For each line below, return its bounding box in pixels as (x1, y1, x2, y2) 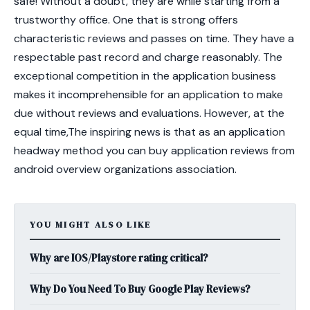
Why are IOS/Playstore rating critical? (30, 250, 208, 265)
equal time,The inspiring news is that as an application (14, 124, 285, 139)
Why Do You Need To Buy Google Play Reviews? (30, 282, 250, 296)
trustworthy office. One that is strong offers (14, 12, 238, 27)
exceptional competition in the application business (14, 68, 276, 83)
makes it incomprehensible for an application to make (14, 86, 283, 102)
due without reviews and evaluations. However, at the (14, 105, 284, 120)
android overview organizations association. (14, 161, 237, 176)
